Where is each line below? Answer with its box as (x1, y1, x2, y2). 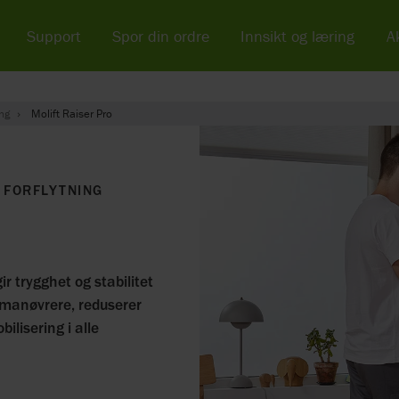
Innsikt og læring (240, 25, 355, 46)
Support (26, 25, 81, 46)
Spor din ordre (112, 25, 210, 46)
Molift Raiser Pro (31, 106, 112, 121)
